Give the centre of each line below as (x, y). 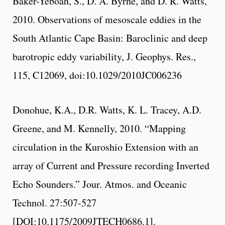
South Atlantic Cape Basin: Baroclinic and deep (110, 38)
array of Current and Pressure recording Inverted (111, 165)
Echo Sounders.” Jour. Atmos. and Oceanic (100, 184)
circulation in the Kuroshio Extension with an (105, 147)
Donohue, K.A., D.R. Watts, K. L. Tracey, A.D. (107, 109)
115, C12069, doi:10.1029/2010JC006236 (97, 75)
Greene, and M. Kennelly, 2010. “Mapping (99, 128)
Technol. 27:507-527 (54, 202)
